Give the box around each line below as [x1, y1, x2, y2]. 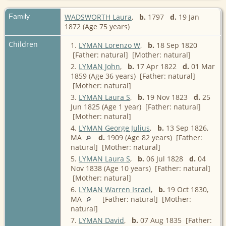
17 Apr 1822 [134, 61, 183, 71]
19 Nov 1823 [144, 92, 194, 102]
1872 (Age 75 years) [65, 21, 132, 31]
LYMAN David [79, 215, 124, 225]
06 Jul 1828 [144, 153, 189, 163]
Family [9, 12, 30, 20]
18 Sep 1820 [154, 40, 197, 50]
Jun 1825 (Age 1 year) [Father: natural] [71, 101, 201, 111]
